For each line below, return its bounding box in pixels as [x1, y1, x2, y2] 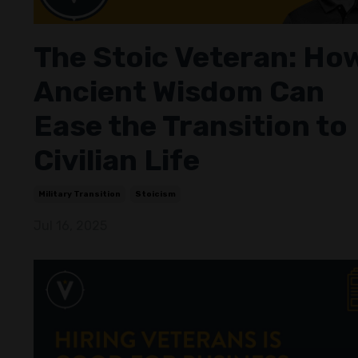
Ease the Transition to [34, 108, 348, 143]
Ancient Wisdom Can [34, 74, 324, 109]
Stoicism [135, 189, 176, 199]
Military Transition [38, 189, 121, 199]
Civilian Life [34, 142, 200, 177]
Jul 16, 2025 [34, 217, 107, 233]
